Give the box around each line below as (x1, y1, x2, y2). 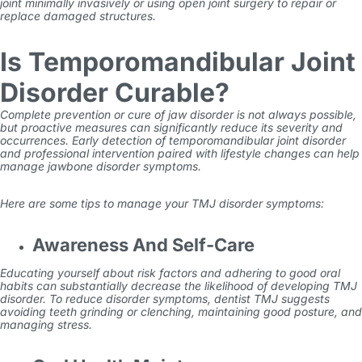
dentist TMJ (214, 292, 278, 305)
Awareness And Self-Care (32, 234, 255, 255)
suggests (278, 292, 330, 305)
